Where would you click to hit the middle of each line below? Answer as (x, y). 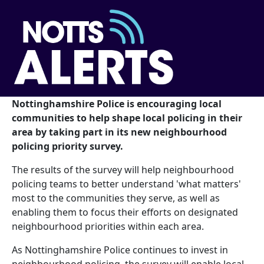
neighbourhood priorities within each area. (108, 227)
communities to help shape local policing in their (127, 118)
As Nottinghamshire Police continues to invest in (120, 250)
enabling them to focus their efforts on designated (125, 212)
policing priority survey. (67, 146)
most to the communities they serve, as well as (116, 198)
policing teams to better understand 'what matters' (126, 184)
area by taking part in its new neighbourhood (119, 132)
